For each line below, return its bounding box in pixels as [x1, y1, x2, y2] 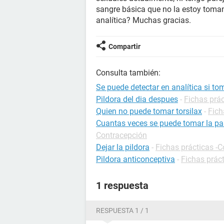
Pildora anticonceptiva [96, 154, 175, 164]
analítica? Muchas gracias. [96, 15, 191, 25]
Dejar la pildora [96, 142, 149, 152]
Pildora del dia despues [96, 94, 178, 104]
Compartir [108, 42, 140, 50]
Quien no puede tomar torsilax [96, 106, 202, 116]
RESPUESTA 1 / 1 [96, 206, 149, 214]
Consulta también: [96, 68, 160, 77]
